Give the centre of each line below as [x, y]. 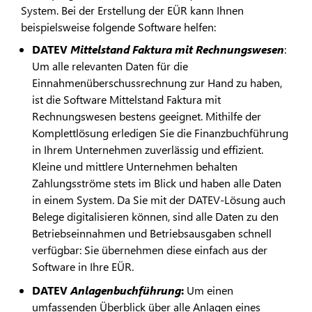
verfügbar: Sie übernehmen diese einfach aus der [150, 250]
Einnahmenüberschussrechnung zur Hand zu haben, [157, 83]
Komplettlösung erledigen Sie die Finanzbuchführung [160, 133]
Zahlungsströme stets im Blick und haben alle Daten [157, 183]
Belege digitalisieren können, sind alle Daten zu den [155, 217]
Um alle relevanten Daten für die [110, 66]
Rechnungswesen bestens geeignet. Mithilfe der [147, 116]
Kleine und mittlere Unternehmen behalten [135, 166]
